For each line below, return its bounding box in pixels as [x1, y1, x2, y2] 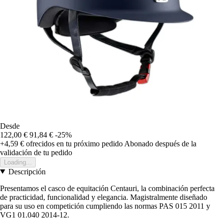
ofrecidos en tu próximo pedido [24, 139, 123, 148]
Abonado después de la [124, 139, 196, 148]
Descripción [8, 167, 46, 176]
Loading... [4, 158, 32, 166]
